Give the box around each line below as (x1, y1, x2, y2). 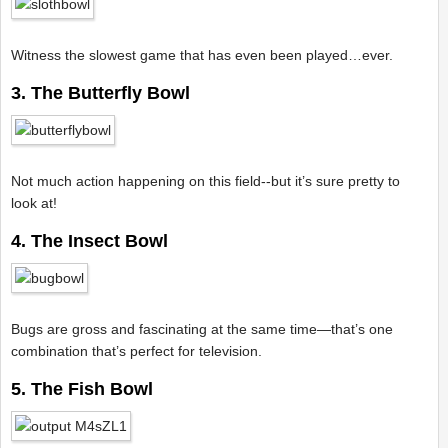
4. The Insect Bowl (11, 231, 168, 251)
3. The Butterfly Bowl (11, 83, 190, 103)
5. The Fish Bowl (11, 379, 153, 399)
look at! (11, 195, 61, 211)
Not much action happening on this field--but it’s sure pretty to (11, 173, 400, 189)
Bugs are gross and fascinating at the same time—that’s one (11, 321, 393, 337)
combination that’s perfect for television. (11, 343, 266, 359)
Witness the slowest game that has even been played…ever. (11, 47, 393, 63)
